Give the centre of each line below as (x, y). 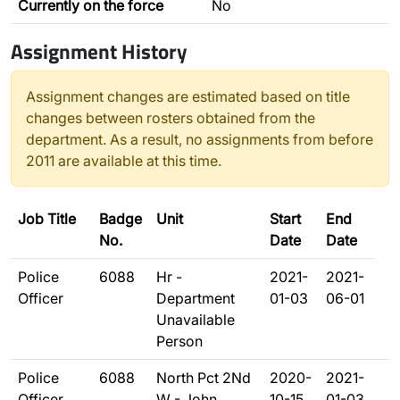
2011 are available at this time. (124, 161)
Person (179, 341)
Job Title (47, 219)
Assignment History (99, 51)
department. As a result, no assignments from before (200, 139)
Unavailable (196, 320)
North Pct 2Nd (204, 378)
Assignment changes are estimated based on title (188, 96)
